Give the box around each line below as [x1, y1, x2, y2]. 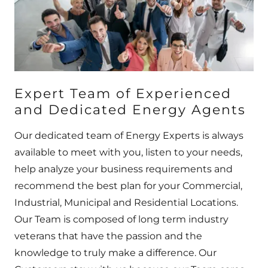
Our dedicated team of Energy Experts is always [14, 129, 243, 141]
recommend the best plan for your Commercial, [14, 179, 242, 191]
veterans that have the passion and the [14, 230, 202, 242]
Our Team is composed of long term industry [14, 213, 229, 225]
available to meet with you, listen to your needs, [14, 146, 242, 158]
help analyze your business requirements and [14, 163, 233, 175]
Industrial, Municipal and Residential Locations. [14, 196, 238, 208]
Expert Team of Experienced [14, 85, 232, 102]
